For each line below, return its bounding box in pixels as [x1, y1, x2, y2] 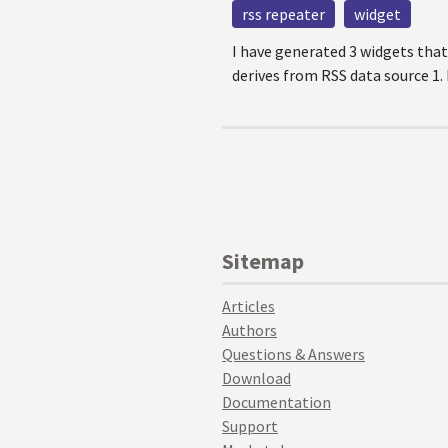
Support [222, 416, 278, 436]
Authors [222, 320, 277, 340]
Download [222, 368, 291, 388]
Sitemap [222, 247, 304, 275]
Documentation [222, 392, 331, 412]
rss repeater [242, 4, 325, 24]
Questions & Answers [222, 344, 365, 364]
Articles [222, 296, 275, 316]
